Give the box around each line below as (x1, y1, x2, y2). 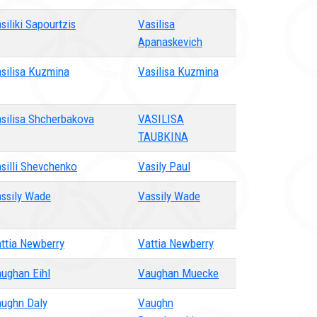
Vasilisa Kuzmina (138, 64, 219, 79)
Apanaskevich (138, 35, 202, 49)
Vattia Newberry (138, 236, 214, 250)
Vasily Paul (138, 159, 190, 173)
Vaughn (138, 296, 173, 310)
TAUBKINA (138, 129, 188, 144)
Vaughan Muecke (138, 266, 219, 280)
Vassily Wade (138, 189, 200, 203)
